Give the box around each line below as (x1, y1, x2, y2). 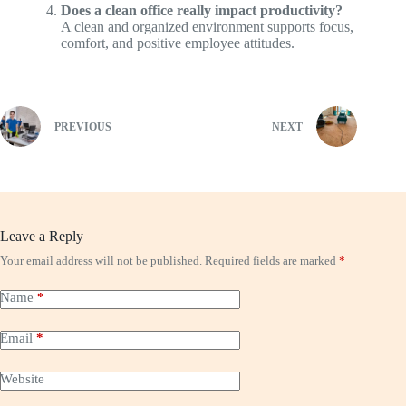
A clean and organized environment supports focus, (60, 18, 353, 34)
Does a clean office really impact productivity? (60, 2, 343, 18)
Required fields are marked (205, 253, 339, 267)
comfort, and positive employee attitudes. (60, 34, 295, 51)
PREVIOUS (54, 121, 111, 134)
